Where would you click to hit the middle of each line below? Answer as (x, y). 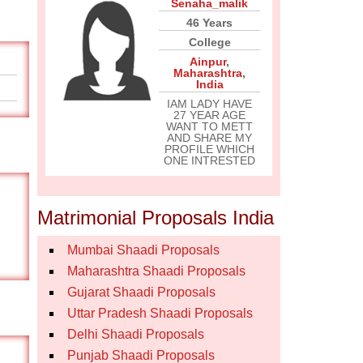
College (209, 42)
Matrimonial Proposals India (156, 218)
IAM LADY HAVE (209, 104)
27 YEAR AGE (209, 115)
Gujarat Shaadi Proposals (141, 292)
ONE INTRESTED (209, 160)
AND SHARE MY (209, 138)
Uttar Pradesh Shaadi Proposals (160, 313)
